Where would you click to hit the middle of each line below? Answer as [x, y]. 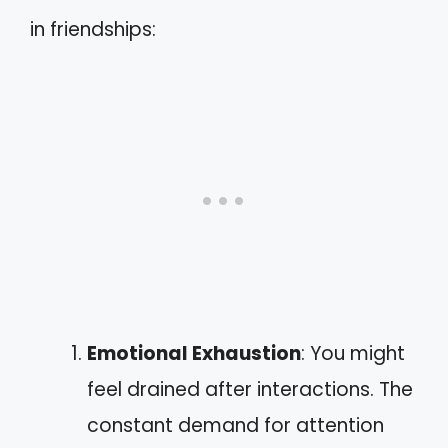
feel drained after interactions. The [250, 389]
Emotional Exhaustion [194, 353]
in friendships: [93, 29]
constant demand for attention [235, 425]
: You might [353, 353]
